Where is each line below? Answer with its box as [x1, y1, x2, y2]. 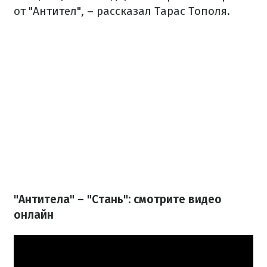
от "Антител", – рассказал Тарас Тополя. [14, 4, 230, 18]
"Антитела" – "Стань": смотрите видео [14, 193, 222, 207]
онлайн [14, 208, 54, 222]
